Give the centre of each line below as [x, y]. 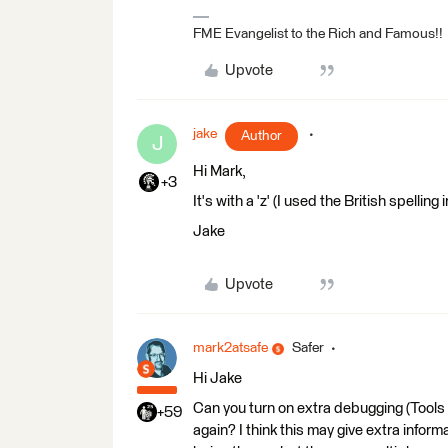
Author [261, 136]
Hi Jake [217, 378]
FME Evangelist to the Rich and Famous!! [318, 34]
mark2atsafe [230, 348]
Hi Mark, [219, 171]
